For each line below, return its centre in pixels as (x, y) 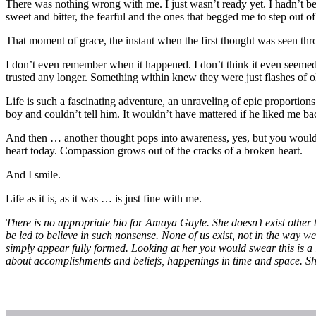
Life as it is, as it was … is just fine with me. (104, 198)
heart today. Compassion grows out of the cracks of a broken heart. (154, 150)
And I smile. (33, 174)
